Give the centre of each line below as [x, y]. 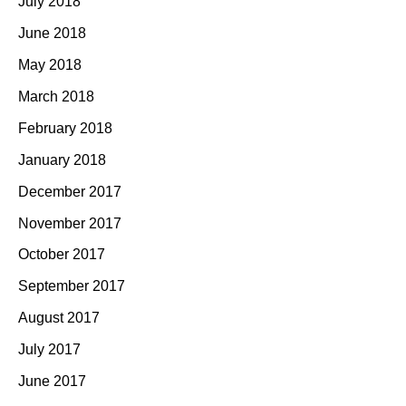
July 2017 [49, 350]
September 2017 [72, 286]
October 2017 [62, 255]
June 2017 [52, 381]
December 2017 [70, 191]
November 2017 [70, 223]
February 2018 [65, 128]
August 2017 [59, 318]
